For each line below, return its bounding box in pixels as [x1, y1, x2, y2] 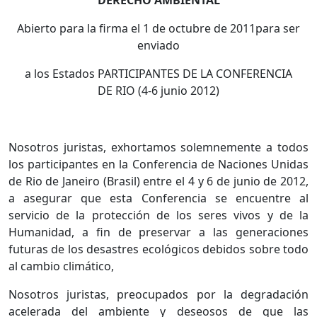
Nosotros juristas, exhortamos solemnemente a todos [8, 139, 309, 156]
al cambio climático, [8, 258, 114, 275]
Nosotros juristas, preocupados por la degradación [8, 287, 309, 303]
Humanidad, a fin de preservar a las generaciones [8, 224, 309, 241]
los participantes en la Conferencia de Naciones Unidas [8, 156, 309, 173]
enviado [137, 38, 180, 54]
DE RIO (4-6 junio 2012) [98, 83, 219, 99]
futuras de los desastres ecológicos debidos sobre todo [8, 241, 309, 258]
